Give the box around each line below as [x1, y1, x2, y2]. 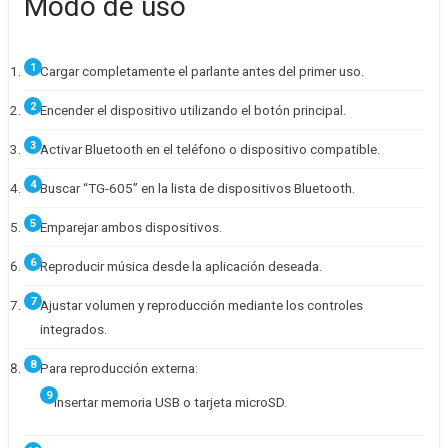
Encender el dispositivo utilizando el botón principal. [40, 102, 346, 118]
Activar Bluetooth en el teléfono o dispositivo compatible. [40, 141, 380, 157]
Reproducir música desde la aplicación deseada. [40, 258, 322, 274]
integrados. [40, 321, 107, 337]
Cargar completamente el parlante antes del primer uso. [40, 63, 364, 79]
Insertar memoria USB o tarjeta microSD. [54, 394, 287, 410]
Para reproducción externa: [40, 360, 198, 376]
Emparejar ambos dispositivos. [40, 219, 222, 235]
